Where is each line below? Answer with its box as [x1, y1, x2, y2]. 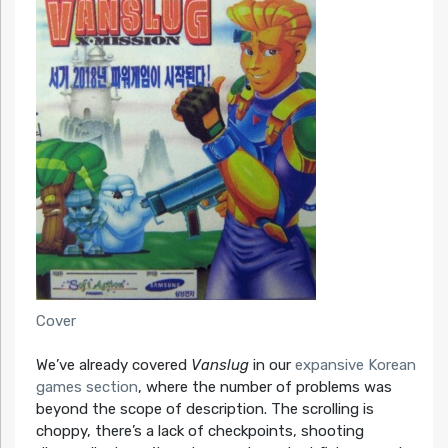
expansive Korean [294, 356, 416, 375]
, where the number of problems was [137, 378, 392, 397]
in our [248, 356, 295, 375]
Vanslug [190, 356, 249, 375]
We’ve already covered [35, 356, 191, 375]
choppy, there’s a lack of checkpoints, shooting [35, 422, 364, 441]
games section [35, 378, 138, 397]
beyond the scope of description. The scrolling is [35, 400, 374, 419]
